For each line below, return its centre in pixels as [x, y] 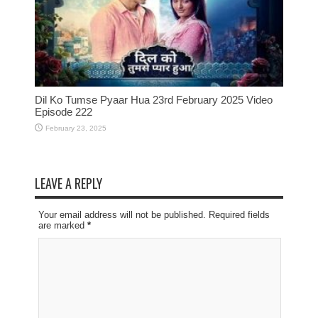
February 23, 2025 [76, 128]
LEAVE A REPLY [68, 183]
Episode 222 [64, 111]
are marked [63, 225]
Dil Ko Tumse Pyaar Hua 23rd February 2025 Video [154, 99]
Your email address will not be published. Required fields [154, 214]
